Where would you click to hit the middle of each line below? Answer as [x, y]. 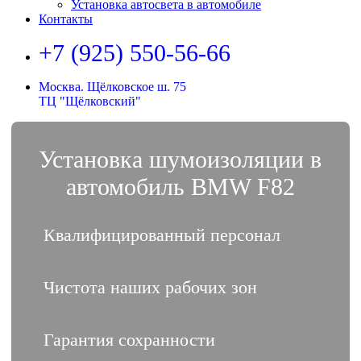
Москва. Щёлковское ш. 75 [112, 87]
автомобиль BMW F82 [180, 186]
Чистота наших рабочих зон [150, 287]
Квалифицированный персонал [162, 234]
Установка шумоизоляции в [180, 159]
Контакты [66, 19]
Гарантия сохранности [129, 339]
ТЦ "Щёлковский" [90, 101]
